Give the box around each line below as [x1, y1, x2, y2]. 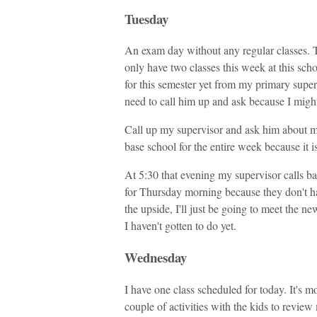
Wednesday [125, 248, 187, 267]
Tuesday [125, 8, 168, 28]
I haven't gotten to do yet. [125, 218, 236, 234]
